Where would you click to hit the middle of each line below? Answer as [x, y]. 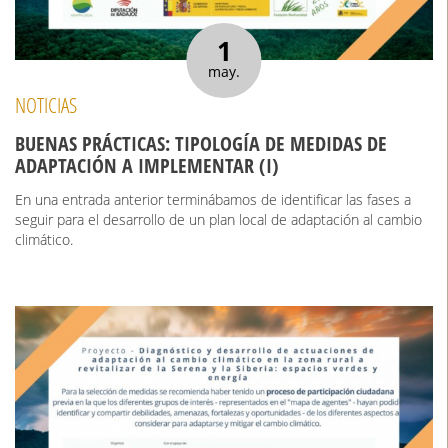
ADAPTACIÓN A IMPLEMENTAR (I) [147, 165]
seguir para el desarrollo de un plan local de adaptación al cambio [218, 220]
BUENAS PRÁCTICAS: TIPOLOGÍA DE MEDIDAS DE [201, 143]
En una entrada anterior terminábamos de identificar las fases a [213, 200]
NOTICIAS [46, 105]
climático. [44, 240]
